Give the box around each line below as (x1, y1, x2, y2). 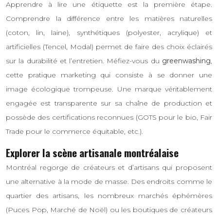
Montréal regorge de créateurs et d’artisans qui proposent (6, 163, 212, 172)
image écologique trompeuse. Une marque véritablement (6, 84, 212, 93)
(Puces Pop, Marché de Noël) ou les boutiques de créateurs (6, 205, 212, 215)
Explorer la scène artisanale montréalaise (6, 145, 179, 160)
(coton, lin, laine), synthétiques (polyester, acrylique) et (6, 28, 212, 37)
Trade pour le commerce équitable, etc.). (6, 127, 143, 136)
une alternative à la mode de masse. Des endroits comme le (6, 177, 212, 186)
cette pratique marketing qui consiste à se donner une (6, 70, 212, 79)
